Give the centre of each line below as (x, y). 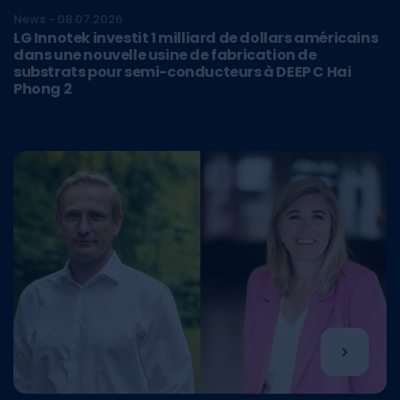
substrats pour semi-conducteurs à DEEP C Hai (183, 72)
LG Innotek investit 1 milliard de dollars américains (196, 38)
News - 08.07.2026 (68, 20)
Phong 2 (43, 89)
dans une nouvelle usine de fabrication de (165, 55)
